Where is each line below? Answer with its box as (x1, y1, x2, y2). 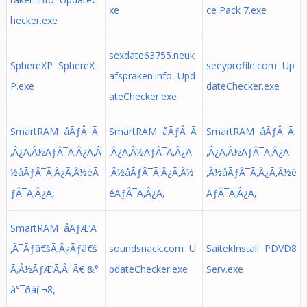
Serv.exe (206, 262, 243, 275)
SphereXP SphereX (10, 59, 95, 72)
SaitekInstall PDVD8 (206, 242, 297, 255)
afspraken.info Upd (108, 69, 195, 82)
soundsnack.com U (108, 242, 196, 255)
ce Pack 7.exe (206, 3, 267, 16)
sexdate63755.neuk (108, 49, 195, 62)
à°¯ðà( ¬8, (10, 283, 56, 296)
